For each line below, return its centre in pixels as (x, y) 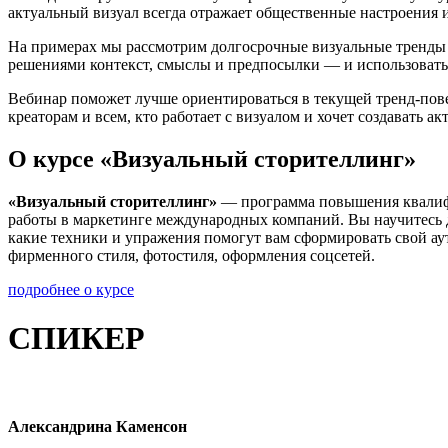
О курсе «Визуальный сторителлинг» (212, 158)
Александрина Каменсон (97, 426)
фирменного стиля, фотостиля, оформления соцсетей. (191, 255)
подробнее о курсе (71, 289)
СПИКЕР (76, 338)
